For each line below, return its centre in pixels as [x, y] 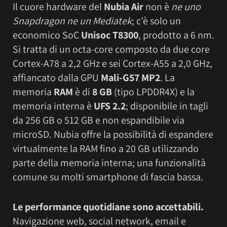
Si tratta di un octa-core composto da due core [111, 49]
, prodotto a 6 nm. [176, 35]
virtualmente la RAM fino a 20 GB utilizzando [106, 149]
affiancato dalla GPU [57, 78]
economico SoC [47, 35]
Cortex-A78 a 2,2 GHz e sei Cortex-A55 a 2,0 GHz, [112, 64]
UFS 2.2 [110, 106]
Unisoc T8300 [110, 35]
